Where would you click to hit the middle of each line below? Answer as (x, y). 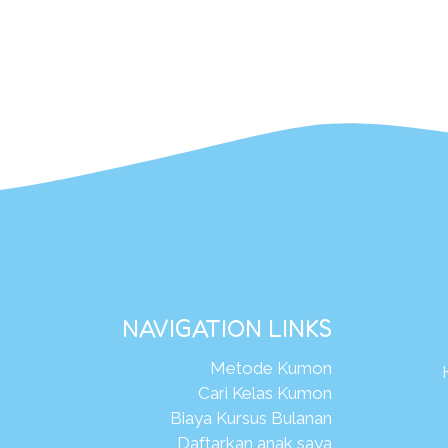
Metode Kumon (270, 367)
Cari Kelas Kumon (264, 392)
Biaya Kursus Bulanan (250, 417)
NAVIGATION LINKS (226, 328)
